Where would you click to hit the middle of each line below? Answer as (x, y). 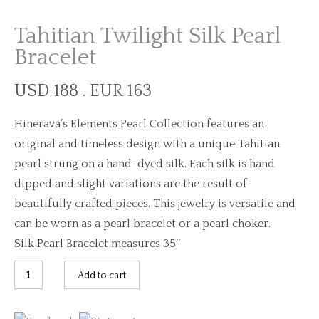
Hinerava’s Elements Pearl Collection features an (139, 124)
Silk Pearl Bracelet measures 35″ (98, 244)
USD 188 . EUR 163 (83, 91)
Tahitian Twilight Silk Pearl (148, 36)
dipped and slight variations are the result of (131, 184)
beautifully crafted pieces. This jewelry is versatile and (155, 204)
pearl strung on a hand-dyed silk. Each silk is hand (145, 164)
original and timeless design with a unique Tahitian (147, 144)
